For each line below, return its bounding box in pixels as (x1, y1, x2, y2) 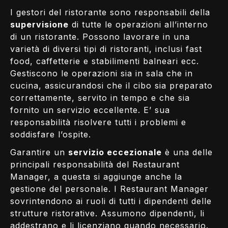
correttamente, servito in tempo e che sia (10, 92, 190, 103)
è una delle (162, 147, 213, 157)
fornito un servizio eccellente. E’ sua (10, 104, 170, 115)
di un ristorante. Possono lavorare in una (10, 31, 190, 42)
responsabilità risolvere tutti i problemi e (10, 117, 186, 127)
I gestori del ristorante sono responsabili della (10, 7, 210, 17)
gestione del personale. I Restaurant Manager (10, 183, 209, 194)
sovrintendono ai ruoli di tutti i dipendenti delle (10, 195, 212, 206)
